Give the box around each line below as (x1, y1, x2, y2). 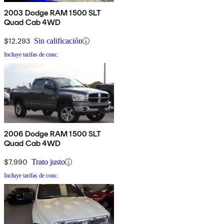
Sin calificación (34, 36, 82, 45)
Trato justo (31, 157, 65, 166)
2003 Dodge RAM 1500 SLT (4, 8, 101, 18)
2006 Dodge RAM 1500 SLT (4, 129, 101, 139)
